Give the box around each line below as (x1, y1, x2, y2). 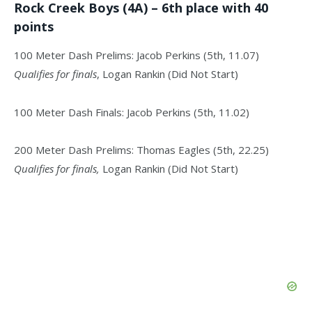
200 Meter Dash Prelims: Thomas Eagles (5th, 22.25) (14, 143, 269, 157)
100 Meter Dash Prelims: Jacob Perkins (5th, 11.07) (14, 47, 259, 62)
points (14, 18, 54, 36)
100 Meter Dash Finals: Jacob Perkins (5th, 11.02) (14, 104, 249, 119)
